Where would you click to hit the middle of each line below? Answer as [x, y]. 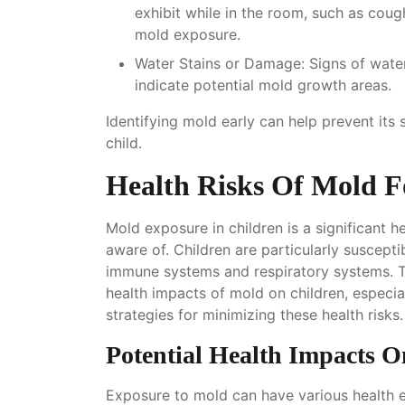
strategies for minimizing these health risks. [254, 314]
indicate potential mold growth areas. [263, 85]
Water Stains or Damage [218, 63]
